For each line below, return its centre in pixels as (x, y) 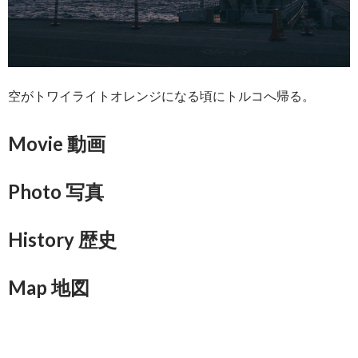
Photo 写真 (56, 191)
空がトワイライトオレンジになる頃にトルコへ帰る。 (161, 95)
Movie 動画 (57, 143)
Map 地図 (49, 287)
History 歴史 (62, 239)
